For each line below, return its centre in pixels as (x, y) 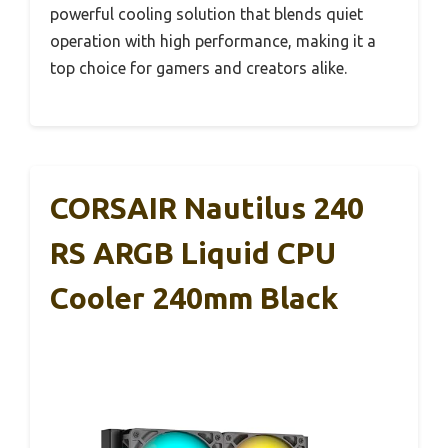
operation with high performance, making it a (213, 41)
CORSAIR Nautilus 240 (207, 208)
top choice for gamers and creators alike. (198, 68)
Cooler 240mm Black (194, 298)
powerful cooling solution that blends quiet (206, 14)
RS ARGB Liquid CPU (193, 253)
